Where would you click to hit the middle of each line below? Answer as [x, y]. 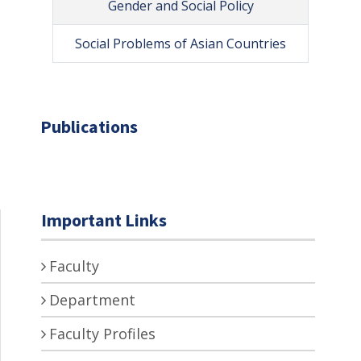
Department [92, 299]
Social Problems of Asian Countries [180, 43]
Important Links [104, 220]
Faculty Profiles [102, 333]
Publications [89, 126]
